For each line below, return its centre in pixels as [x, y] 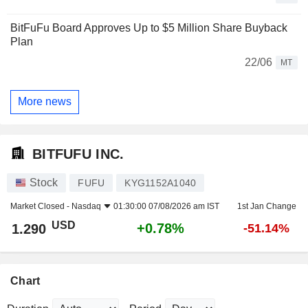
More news [45, 102]
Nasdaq [86, 207]
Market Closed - [41, 207]
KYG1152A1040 [161, 183]
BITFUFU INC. [78, 154]
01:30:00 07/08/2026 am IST [166, 207]
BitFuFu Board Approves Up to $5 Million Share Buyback [149, 27]
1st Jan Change [266, 207]
